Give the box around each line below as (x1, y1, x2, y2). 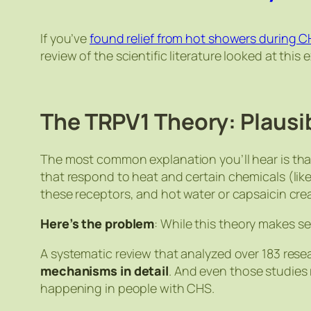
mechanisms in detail (40, 262, 169, 279)
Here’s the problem (40, 215, 155, 232)
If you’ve (40, 29, 90, 47)
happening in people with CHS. (40, 279, 215, 296)
